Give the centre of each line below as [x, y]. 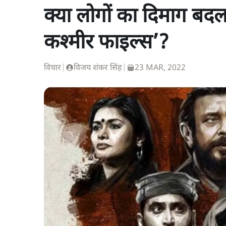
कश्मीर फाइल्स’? [106, 43]
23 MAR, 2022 [160, 68]
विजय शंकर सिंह [98, 68]
